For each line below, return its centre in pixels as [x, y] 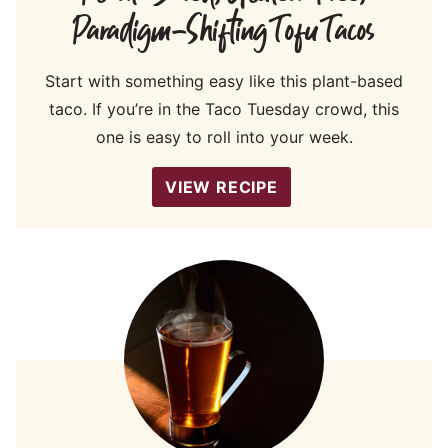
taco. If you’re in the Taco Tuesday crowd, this [224, 108]
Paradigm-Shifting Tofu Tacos [224, 31]
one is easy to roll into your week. [224, 136]
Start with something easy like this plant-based [224, 80]
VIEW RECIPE [221, 186]
